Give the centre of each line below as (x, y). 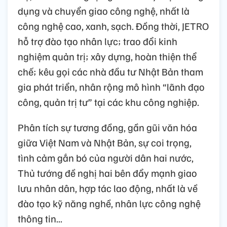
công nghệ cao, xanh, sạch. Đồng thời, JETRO (113, 26)
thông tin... (40, 219)
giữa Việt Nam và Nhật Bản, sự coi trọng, (105, 143)
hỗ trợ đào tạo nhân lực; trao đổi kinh (98, 41)
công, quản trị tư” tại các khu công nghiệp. (108, 102)
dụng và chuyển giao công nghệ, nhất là (104, 11)
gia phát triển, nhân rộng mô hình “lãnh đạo (111, 87)
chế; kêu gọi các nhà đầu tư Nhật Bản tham (110, 72)
